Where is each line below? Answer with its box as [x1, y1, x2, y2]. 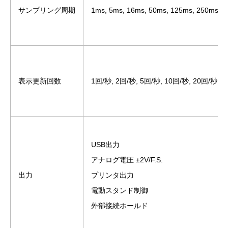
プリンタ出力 [91, 170, 134, 179]
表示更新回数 [18, 76, 61, 85]
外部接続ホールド [91, 201, 148, 210]
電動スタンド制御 [91, 186, 148, 194]
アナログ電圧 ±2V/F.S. [91, 155, 163, 164]
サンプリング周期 [18, 6, 75, 14]
